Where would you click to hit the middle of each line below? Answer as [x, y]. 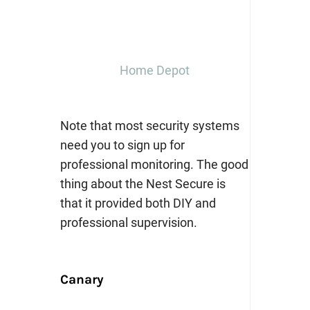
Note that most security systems [149, 126]
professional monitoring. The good [154, 165]
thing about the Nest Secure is [143, 184]
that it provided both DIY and [138, 203]
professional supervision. [128, 223]
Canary [82, 280]
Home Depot [155, 71]
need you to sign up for [122, 145]
